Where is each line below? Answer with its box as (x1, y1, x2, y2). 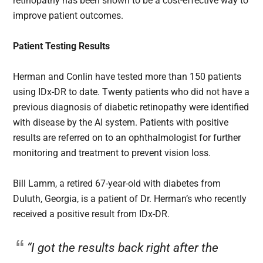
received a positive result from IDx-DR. (13, 208, 170, 220)
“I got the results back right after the (27, 241, 219, 255)
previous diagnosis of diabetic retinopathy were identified (13, 102, 249, 113)
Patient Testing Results (13, 41, 110, 52)
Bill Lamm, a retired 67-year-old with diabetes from (13, 178, 221, 190)
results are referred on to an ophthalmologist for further (13, 132, 241, 144)
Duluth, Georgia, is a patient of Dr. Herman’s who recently (13, 193, 247, 205)
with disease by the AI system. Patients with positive (13, 117, 229, 129)
